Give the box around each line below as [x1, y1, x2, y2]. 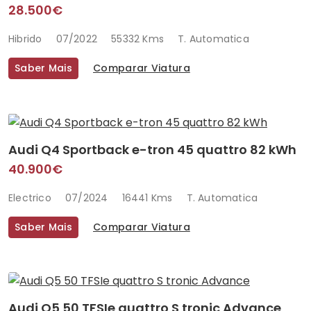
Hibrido [8, 32, 42, 47]
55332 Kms [111, 32, 165, 47]
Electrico [8, 190, 51, 205]
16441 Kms [121, 190, 173, 205]
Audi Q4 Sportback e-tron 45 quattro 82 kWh [8, 140, 296, 158]
